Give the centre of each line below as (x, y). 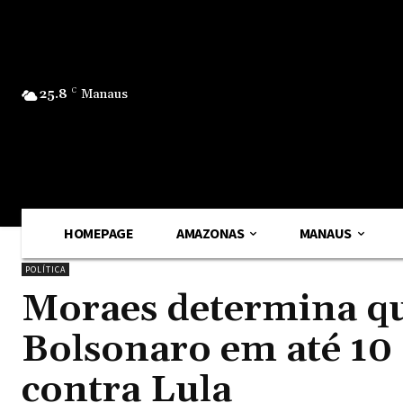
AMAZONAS (210, 233)
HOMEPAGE (99, 233)
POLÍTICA (45, 270)
